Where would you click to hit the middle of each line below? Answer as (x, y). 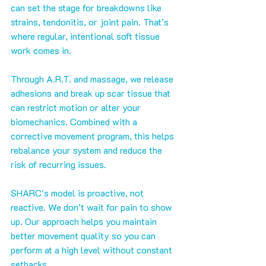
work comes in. (41, 50)
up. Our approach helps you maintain (85, 221)
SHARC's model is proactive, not (78, 193)
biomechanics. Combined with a (75, 122)
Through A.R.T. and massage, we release (93, 79)
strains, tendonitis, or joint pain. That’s (91, 22)
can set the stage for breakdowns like (87, 8)
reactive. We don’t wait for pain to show (93, 207)
